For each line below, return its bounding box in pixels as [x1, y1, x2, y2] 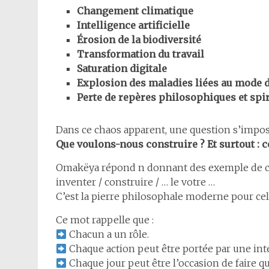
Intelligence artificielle [77, 19, 190, 32]
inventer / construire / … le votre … [56, 176, 215, 189]
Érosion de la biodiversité [77, 34, 201, 46]
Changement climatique [77, 5, 193, 17]
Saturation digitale [77, 62, 167, 75]
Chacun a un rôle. [67, 228, 150, 241]
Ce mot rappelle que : [56, 214, 154, 226]
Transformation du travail [77, 48, 204, 61]
